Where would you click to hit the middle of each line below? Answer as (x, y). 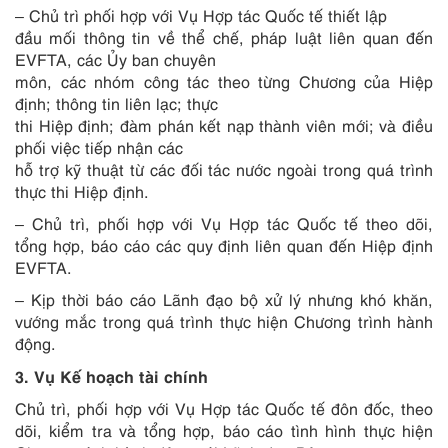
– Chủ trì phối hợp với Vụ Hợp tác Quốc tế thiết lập (201, 15)
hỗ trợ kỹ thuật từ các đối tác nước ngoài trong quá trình (224, 169)
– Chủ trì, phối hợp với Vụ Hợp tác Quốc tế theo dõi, (224, 223)
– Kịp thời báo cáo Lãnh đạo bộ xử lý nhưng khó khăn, (224, 299)
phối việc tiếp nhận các (99, 147)
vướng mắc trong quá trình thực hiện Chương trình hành (224, 321)
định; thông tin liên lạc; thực (116, 103)
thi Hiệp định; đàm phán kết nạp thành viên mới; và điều (224, 125)
